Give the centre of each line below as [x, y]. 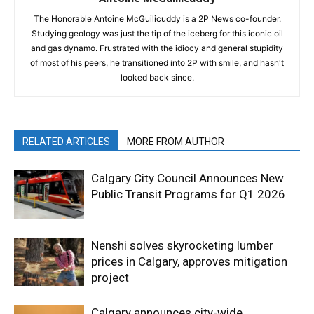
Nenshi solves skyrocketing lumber [182, 245]
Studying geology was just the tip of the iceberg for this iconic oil [157, 33]
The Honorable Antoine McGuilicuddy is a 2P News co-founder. [157, 19]
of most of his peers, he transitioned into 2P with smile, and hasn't [157, 63]
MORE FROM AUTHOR [176, 142]
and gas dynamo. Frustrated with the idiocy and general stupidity [157, 48]
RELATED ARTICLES [66, 142]
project [110, 278]
